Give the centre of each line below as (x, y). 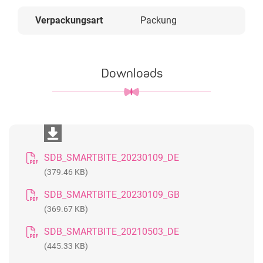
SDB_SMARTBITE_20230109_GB (112, 195)
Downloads (131, 73)
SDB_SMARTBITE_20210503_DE (112, 232)
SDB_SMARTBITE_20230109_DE (112, 158)
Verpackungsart (69, 20)
